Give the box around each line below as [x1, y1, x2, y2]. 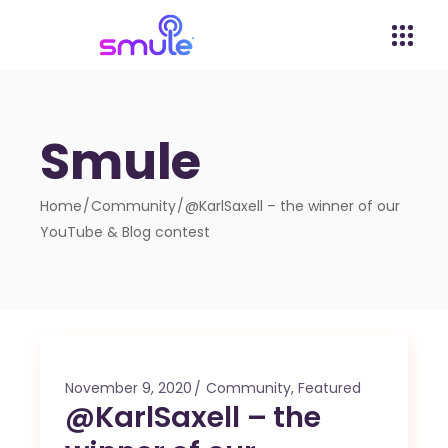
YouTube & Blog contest [40, 222, 211, 242]
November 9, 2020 [65, 378, 193, 398]
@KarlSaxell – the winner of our [185, 196, 401, 216]
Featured [298, 378, 362, 398]
